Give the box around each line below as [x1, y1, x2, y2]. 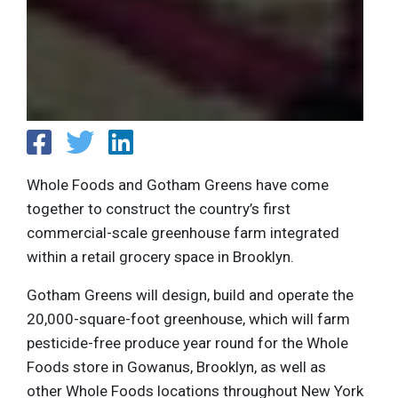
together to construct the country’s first [27, 200, 291, 219]
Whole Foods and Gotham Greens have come [27, 176, 329, 195]
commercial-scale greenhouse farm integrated [27, 224, 339, 243]
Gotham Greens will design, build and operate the [27, 286, 354, 305]
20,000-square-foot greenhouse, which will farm [27, 310, 350, 329]
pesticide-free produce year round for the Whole [27, 334, 348, 353]
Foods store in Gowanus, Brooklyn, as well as [27, 358, 326, 377]
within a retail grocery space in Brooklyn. [27, 248, 294, 267]
